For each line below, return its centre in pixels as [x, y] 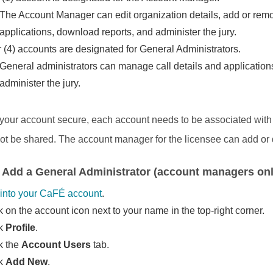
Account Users [56, 245]
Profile [21, 228]
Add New [27, 262]
